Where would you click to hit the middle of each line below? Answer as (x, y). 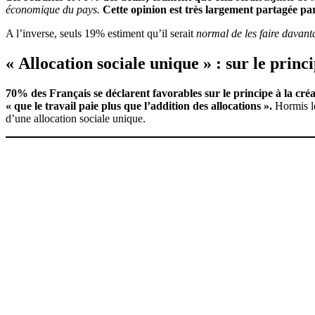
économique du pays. (54, 9)
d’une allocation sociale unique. (76, 118)
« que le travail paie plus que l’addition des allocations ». (140, 105)
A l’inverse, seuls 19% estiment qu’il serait (101, 33)
